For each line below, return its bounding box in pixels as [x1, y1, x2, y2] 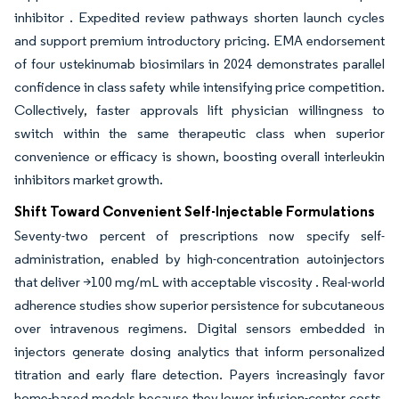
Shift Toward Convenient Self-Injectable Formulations [14, 202, 375, 220]
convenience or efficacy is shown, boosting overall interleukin [14, 148, 385, 165]
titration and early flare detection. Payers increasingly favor [14, 366, 385, 383]
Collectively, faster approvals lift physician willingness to [14, 102, 385, 118]
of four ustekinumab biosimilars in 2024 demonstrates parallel [14, 55, 385, 72]
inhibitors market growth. [14, 171, 163, 188]
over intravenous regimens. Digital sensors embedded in [14, 320, 385, 337]
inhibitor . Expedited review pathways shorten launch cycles [14, 9, 385, 26]
